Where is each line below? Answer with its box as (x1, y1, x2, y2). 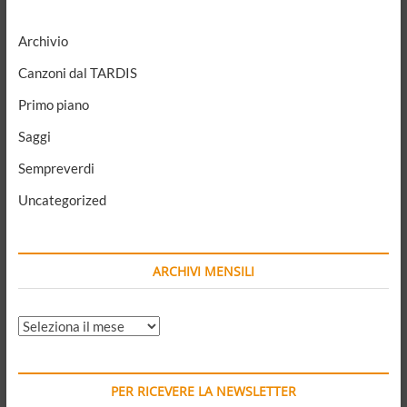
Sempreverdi (17, 160, 94, 177)
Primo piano (17, 96, 89, 114)
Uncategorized (17, 192, 106, 209)
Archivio (17, 33, 68, 50)
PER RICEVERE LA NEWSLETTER (110, 382, 296, 401)
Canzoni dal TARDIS (17, 65, 137, 82)
